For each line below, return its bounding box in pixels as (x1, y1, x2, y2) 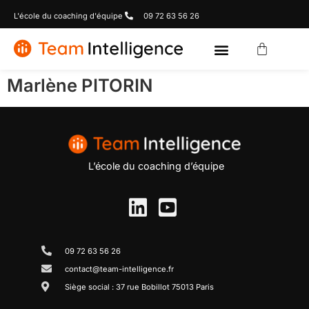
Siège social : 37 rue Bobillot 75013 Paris (64, 281, 214, 292)
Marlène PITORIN (7, 74, 152, 96)
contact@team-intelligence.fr (64, 263, 174, 274)
